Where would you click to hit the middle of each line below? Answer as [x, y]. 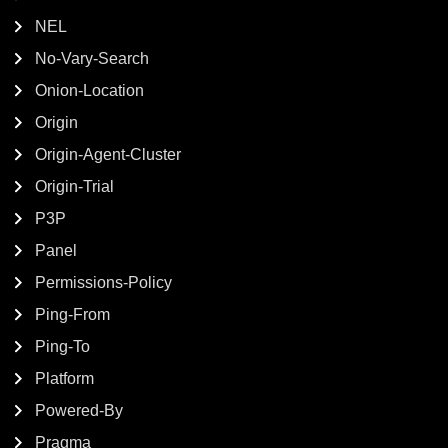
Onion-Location [89, 90]
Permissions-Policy [103, 282]
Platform [64, 378]
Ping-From [72, 314]
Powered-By [79, 410]
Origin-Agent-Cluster [108, 154]
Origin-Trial [74, 186]
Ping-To [62, 346]
